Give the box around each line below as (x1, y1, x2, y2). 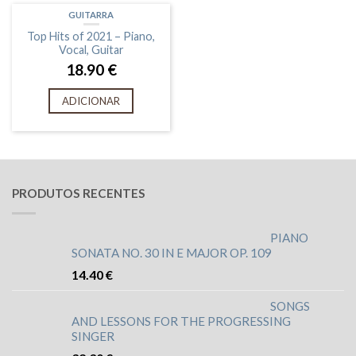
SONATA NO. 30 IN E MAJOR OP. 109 (72, 246, 272, 261)
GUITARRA (68, 9, 114, 20)
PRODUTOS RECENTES (12, 186, 145, 201)
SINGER (72, 329, 114, 344)
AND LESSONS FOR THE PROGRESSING (72, 314, 291, 329)
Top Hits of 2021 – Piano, (27, 29, 155, 43)
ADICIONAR (62, 95, 120, 108)
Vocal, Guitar (58, 42, 124, 56)
